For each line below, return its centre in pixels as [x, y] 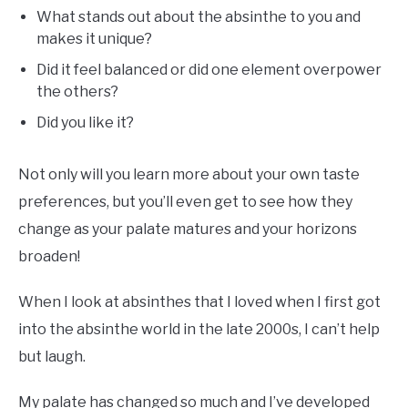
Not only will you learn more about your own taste [189, 175]
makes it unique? [94, 39]
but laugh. [53, 357]
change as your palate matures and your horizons [188, 229]
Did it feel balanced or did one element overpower [209, 70]
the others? [77, 92]
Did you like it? [85, 123]
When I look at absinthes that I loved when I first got [199, 302]
